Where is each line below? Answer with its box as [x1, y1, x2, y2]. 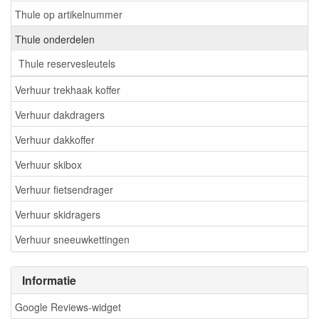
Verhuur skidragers [15, 206, 100, 221]
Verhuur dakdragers [15, 107, 105, 122]
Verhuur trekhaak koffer [15, 82, 120, 97]
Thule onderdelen [15, 31, 95, 46]
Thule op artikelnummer [15, 6, 122, 21]
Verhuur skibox [15, 157, 82, 172]
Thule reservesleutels [19, 56, 115, 70]
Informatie [22, 272, 76, 288]
